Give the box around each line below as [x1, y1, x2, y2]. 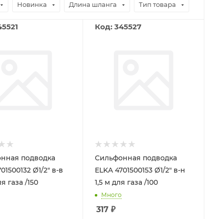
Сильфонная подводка [94, 153, 177, 162]
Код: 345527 [94, 22, 141, 31]
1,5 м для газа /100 [94, 177, 158, 187]
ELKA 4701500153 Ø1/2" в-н [94, 165, 185, 175]
